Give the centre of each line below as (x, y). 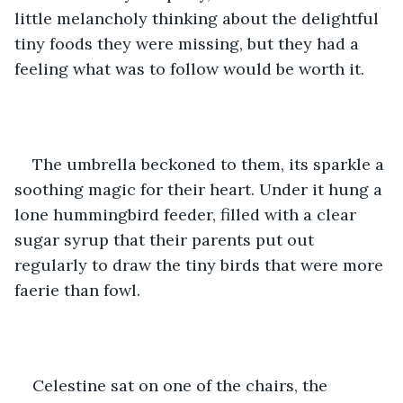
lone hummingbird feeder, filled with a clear (188, 214)
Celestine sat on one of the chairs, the (182, 385)
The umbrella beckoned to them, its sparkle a (210, 164)
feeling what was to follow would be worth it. (189, 68)
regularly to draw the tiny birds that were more (201, 264)
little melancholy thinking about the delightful (199, 18)
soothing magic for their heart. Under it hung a (201, 189)
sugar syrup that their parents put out (166, 239)
